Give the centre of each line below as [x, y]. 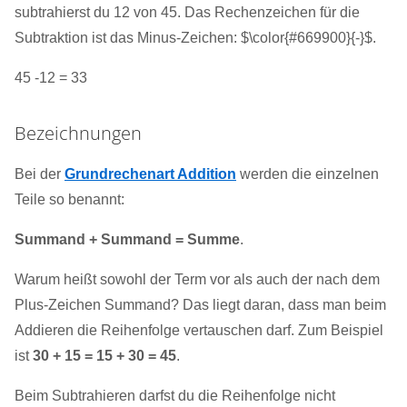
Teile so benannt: [69, 200]
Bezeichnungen [78, 134]
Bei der [40, 174]
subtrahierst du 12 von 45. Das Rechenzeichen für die [187, 13]
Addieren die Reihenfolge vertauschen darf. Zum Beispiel [199, 331]
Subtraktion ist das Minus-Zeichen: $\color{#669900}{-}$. [195, 38]
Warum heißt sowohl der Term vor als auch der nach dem [197, 280]
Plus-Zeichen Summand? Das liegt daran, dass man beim [200, 305]
